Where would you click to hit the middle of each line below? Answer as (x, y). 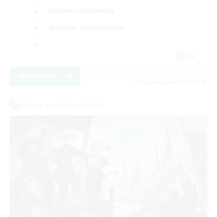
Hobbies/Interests (82, 10)
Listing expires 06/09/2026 (170, 82)
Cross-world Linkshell (62, 105)
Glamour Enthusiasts (86, 27)
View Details (39, 76)
